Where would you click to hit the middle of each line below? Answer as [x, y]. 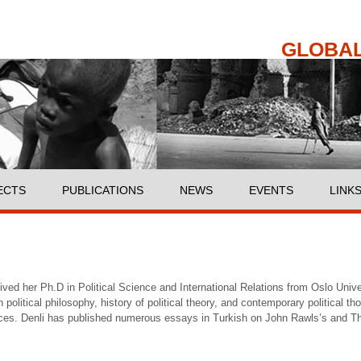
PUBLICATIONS [103, 190]
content [151, 39]
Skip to [150, 8]
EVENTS [271, 190]
